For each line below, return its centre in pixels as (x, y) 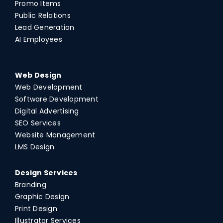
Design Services (46, 172)
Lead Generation (45, 27)
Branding (30, 184)
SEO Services (38, 123)
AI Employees (38, 39)
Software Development (56, 99)
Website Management (55, 135)
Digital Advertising (47, 111)
